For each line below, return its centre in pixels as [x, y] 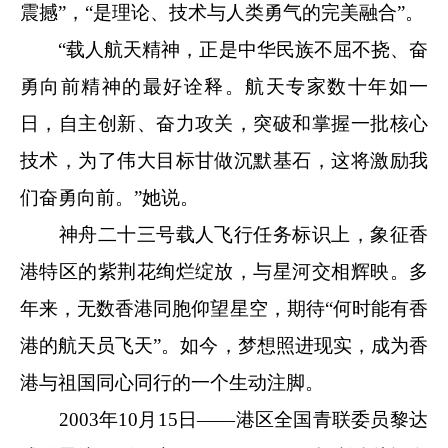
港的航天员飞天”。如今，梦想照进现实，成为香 [224, 345]
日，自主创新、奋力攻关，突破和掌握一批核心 [224, 123]
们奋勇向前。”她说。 [109, 197]
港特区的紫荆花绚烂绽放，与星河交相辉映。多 [224, 271]
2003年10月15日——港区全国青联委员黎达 [224, 419]
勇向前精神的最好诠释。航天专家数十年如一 [224, 86]
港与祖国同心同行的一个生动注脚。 [172, 382]
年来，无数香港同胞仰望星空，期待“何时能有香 [224, 308]
